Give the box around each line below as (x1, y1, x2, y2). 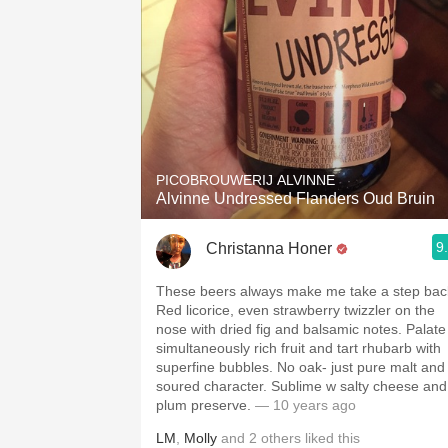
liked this (301, 430, 360, 446)
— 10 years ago (255, 397, 356, 413)
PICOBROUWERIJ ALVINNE (156, 172, 335, 188)
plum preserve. (156, 397, 255, 413)
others (261, 430, 301, 446)
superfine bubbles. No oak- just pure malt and (156, 359, 445, 375)
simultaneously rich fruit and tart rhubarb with (156, 340, 441, 356)
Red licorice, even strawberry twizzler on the (156, 302, 435, 318)
